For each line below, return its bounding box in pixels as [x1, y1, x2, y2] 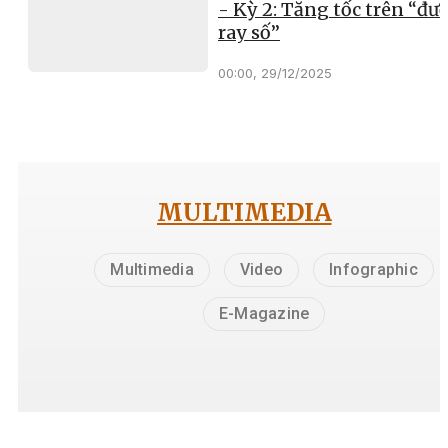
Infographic [329, 260, 418, 280]
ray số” [218, 21, 280, 45]
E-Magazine [218, 304, 310, 324]
